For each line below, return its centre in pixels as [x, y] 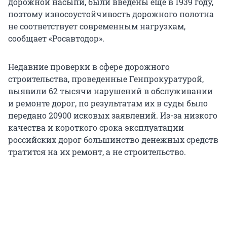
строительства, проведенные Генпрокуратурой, [106, 79]
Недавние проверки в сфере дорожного [89, 66]
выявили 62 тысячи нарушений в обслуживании [110, 91]
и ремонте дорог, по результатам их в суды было [108, 103]
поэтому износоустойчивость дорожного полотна [111, 14]
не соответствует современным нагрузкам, [97, 26]
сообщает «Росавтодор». [56, 38]
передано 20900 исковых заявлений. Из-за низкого [113, 115]
